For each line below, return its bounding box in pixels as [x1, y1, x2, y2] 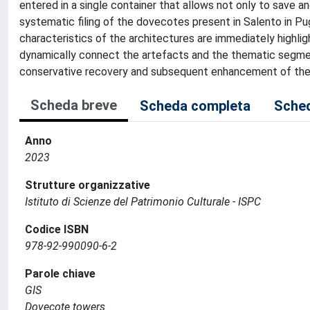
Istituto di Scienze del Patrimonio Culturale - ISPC [25, 195, 261, 208]
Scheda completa [140, 98, 250, 114]
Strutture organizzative [25, 179, 150, 192]
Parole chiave [25, 267, 95, 280]
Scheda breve [30, 97, 117, 113]
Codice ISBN [25, 223, 89, 236]
